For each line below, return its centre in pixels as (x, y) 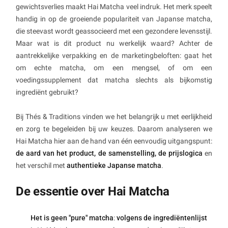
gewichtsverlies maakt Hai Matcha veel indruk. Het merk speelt (114, 7)
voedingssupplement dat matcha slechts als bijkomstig (114, 80)
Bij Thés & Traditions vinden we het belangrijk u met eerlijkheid (114, 117)
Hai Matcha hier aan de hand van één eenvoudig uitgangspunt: (114, 141)
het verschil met (41, 166)
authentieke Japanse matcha (114, 166)
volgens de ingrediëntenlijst (162, 218)
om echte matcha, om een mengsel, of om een (114, 68)
